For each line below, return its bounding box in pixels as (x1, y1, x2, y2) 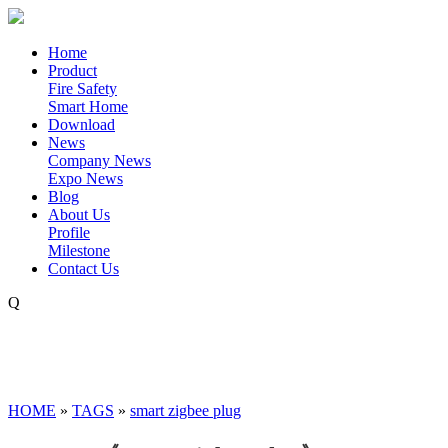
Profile (48, 224, 90, 241)
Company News (48, 152, 151, 169)
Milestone (48, 242, 110, 259)
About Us (48, 206, 110, 223)
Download (48, 116, 115, 133)
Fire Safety (48, 80, 117, 97)
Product (48, 62, 97, 79)
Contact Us (48, 260, 119, 277)
